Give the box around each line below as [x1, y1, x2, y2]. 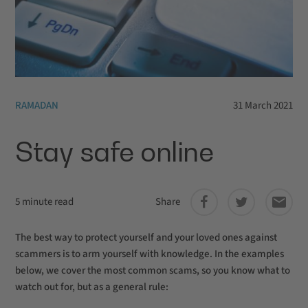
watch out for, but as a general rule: [15, 280, 168, 294]
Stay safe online [15, 135, 213, 168]
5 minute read [15, 195, 74, 209]
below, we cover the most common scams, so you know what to [15, 263, 290, 278]
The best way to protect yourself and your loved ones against [15, 230, 277, 245]
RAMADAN [15, 98, 58, 113]
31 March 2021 [233, 98, 293, 113]
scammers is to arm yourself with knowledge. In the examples [15, 247, 284, 261]
